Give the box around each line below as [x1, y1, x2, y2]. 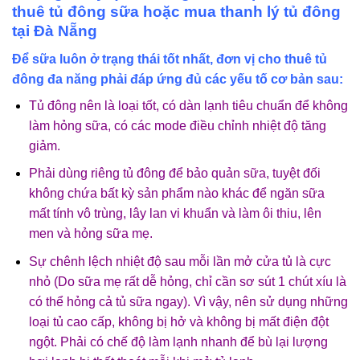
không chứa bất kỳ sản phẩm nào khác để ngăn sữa [28, 186, 325, 201]
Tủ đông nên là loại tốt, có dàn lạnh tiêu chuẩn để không [28, 98, 348, 112]
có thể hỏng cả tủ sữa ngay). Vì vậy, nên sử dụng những [28, 294, 348, 309]
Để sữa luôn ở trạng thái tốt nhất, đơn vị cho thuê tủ [12, 51, 327, 66]
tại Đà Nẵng [12, 22, 97, 40]
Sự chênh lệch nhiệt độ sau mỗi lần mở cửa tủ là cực [28, 254, 331, 268]
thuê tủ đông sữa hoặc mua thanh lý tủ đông [12, 3, 341, 21]
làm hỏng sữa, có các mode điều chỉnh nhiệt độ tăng [28, 118, 326, 133]
